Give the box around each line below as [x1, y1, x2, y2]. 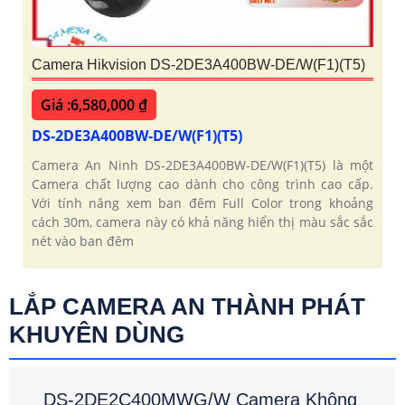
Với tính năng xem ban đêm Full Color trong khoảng [32, 194, 373, 212]
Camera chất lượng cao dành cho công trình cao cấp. [32, 175, 373, 193]
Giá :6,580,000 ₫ [41, 95, 147, 116]
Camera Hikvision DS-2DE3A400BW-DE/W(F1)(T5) [32, 57, 365, 73]
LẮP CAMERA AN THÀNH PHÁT [9, 293, 365, 321]
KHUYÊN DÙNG [9, 321, 184, 349]
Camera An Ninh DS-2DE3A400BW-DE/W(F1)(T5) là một [32, 156, 373, 174]
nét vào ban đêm [32, 232, 134, 250]
